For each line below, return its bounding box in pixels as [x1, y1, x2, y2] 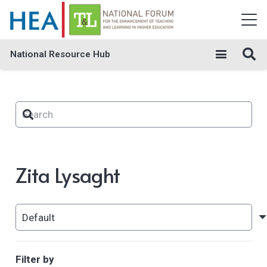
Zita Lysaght [15, 161, 120, 190]
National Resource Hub [10, 49, 110, 60]
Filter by [15, 253, 54, 266]
